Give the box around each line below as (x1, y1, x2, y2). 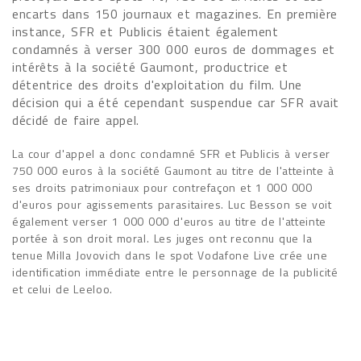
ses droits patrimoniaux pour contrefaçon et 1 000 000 (12, 179, 313, 196)
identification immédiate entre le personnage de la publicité (12, 263, 338, 280)
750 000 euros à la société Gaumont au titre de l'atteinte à (12, 162, 334, 179)
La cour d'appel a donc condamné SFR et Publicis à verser (12, 145, 330, 162)
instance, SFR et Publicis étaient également (12, 22, 279, 41)
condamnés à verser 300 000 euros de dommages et (12, 39, 335, 59)
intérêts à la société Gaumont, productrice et (12, 57, 288, 77)
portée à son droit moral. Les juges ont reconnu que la (12, 230, 313, 247)
